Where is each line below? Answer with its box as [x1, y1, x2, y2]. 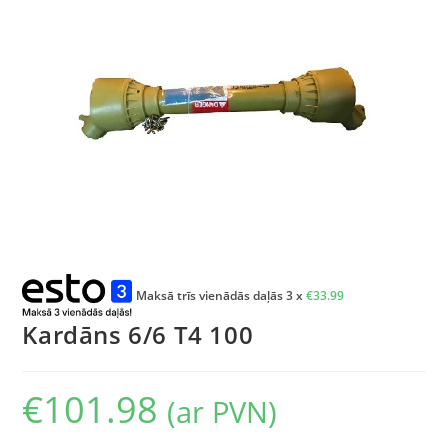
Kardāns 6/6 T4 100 [22, 317, 254, 351]
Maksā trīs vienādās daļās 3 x [136, 286, 307, 304]
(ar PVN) [167, 391, 278, 431]
